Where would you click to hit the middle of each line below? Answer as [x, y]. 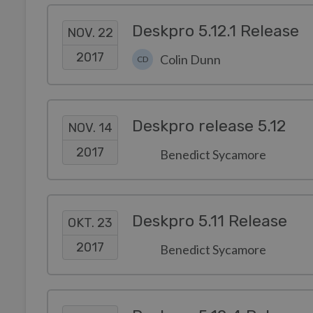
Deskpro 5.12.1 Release [216, 31]
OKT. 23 [90, 223]
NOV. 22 [90, 32]
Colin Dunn [190, 59]
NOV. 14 [90, 128]
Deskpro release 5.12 [209, 126]
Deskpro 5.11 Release [210, 221]
